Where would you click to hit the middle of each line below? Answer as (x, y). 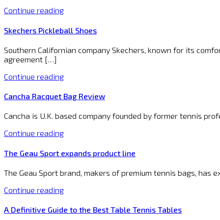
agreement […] (30, 59)
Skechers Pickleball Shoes (50, 30)
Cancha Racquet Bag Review (55, 96)
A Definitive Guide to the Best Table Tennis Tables (93, 210)
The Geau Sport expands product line (70, 153)
